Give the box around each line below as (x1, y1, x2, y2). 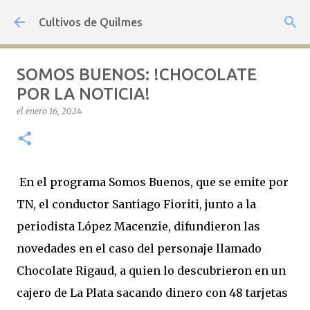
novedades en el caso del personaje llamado (17, 241, 262, 255)
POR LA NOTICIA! (17, 84, 150, 103)
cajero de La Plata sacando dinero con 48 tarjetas (17, 286, 288, 300)
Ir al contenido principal (95, 11, 215, 24)
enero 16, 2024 (26, 106, 82, 116)
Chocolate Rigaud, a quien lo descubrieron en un (17, 264, 286, 277)
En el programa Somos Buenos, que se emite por (17, 175, 289, 189)
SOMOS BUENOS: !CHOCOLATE (17, 65, 257, 84)
